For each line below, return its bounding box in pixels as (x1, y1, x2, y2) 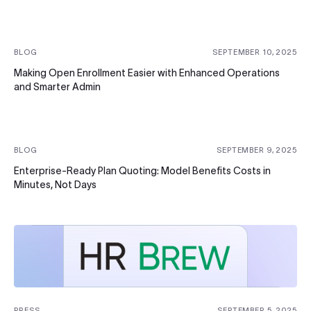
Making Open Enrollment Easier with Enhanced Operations (14, 67, 280, 78)
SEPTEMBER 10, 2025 (212, 47, 297, 56)
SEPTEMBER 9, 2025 (217, 145, 297, 154)
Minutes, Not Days (14, 178, 96, 190)
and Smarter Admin (14, 81, 101, 92)
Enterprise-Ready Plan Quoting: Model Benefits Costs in (14, 165, 271, 176)
